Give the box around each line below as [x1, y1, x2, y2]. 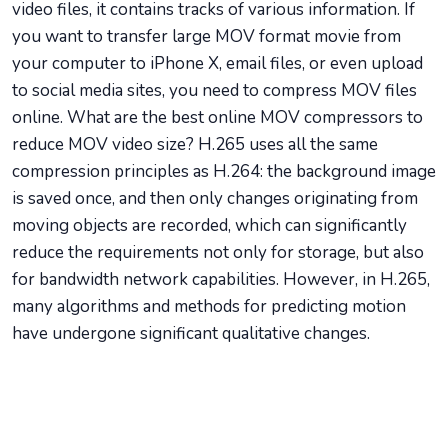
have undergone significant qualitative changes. [12, 322, 370, 345]
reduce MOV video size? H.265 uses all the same [12, 133, 378, 156]
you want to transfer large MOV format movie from [12, 25, 401, 48]
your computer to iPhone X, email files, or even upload [12, 52, 423, 75]
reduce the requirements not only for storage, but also [12, 241, 424, 264]
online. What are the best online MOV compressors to [12, 106, 423, 129]
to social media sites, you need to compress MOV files [12, 79, 417, 102]
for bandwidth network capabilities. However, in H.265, [12, 268, 430, 291]
